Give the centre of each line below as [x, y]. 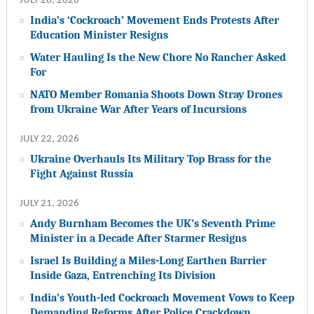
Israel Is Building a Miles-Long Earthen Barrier [148, 261]
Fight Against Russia [81, 174]
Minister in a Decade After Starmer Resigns [138, 238]
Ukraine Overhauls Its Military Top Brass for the [150, 159]
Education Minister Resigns [99, 35]
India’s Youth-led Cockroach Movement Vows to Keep [162, 298]
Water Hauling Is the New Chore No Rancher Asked [158, 57]
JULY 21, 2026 [49, 204]
